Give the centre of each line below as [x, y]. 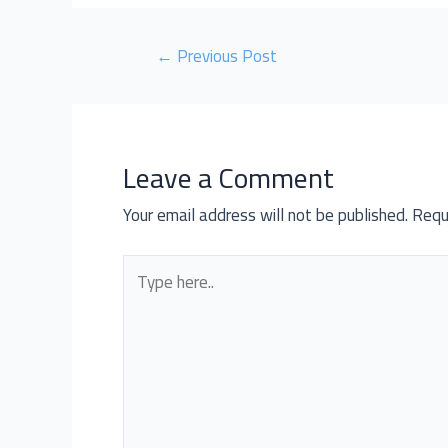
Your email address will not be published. [265, 215]
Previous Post [225, 56]
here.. [140, 295]
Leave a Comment [228, 178]
